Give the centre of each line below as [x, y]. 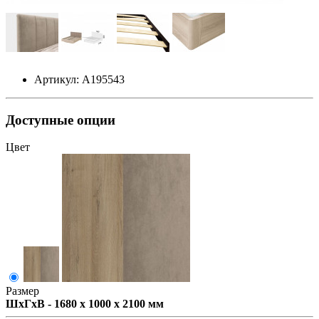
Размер [22, 291]
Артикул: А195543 [79, 79]
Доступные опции [61, 120]
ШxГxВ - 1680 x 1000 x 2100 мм [85, 304]
